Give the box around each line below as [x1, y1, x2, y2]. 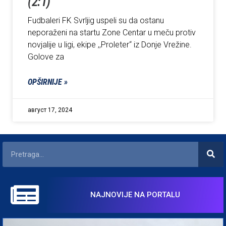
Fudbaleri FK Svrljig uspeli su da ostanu [28, 15, 164, 25]
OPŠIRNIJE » [28, 77, 68, 87]
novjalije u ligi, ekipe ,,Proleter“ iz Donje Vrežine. [28, 39, 192, 49]
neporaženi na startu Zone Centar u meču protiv [28, 27, 196, 37]
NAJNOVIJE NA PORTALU [90, 190, 180, 200]
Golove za [28, 51, 64, 62]
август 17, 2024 [28, 106, 72, 114]
